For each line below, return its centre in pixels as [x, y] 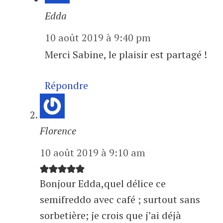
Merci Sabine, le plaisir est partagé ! [126, 55]
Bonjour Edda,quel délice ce [103, 184]
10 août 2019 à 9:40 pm [98, 38]
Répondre [66, 86]
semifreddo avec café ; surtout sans [120, 200]
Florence [58, 131]
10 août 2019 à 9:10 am [93, 153]
